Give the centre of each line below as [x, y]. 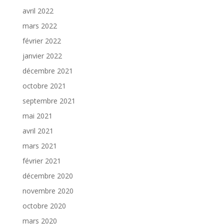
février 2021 [41, 160]
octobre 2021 [44, 85]
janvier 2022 [42, 55]
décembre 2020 [47, 175]
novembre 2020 [48, 190]
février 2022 [41, 40]
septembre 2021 [49, 100]
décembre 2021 [47, 70]
